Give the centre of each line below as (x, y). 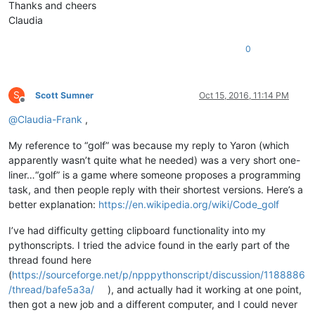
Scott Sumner (64, 96)
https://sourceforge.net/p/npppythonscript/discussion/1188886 (159, 275)
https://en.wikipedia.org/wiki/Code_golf (189, 205)
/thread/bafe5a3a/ (51, 290)
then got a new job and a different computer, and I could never (153, 304)
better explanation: (53, 205)
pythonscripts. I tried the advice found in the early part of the (149, 245)
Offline (35, 105)
